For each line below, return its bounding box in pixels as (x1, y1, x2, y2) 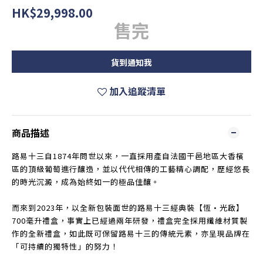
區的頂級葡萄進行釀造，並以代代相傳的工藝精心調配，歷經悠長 (12, 163, 250, 174)
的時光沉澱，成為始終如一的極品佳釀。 (12, 176, 160, 187)
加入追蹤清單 (109, 84, 166, 98)
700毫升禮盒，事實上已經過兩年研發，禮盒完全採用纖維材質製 (12, 215, 248, 226)
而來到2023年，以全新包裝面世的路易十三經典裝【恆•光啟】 (12, 202, 244, 213)
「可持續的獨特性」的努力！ (12, 241, 119, 252)
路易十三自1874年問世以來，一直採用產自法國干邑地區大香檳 (12, 150, 244, 161)
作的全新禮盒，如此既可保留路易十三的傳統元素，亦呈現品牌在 (12, 228, 250, 239)
